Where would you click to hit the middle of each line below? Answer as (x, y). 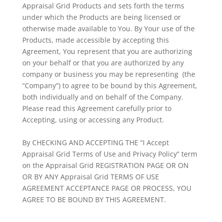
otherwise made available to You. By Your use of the (108, 28)
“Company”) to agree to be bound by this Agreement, (110, 85)
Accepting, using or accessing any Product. (95, 120)
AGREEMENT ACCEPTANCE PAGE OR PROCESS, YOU (107, 188)
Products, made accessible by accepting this (95, 40)
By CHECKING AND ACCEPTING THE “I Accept (95, 142)
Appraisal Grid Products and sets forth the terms (103, 6)
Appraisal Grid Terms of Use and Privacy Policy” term (110, 154)
